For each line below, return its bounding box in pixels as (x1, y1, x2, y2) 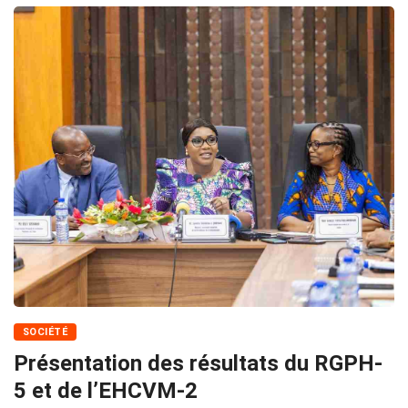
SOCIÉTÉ (23, 326, 68, 339)
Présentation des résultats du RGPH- (14, 351, 382, 377)
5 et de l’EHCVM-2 (14, 378, 198, 404)
